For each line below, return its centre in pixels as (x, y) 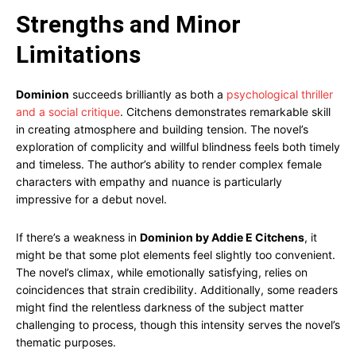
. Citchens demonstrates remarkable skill (225, 112)
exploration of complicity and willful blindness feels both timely (178, 147)
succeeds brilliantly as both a (148, 94)
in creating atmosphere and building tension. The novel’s (162, 129)
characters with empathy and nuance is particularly (149, 182)
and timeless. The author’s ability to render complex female (169, 164)
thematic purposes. (66, 342)
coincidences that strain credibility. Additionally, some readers (177, 290)
